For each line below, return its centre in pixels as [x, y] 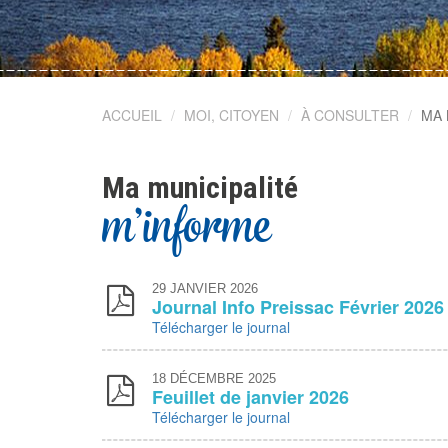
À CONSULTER [350, 115]
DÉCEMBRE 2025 [221, 378]
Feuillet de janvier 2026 [250, 397]
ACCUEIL [132, 115]
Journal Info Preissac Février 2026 [298, 307]
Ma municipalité [200, 187]
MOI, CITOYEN [231, 115]
